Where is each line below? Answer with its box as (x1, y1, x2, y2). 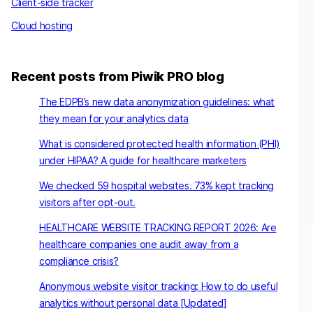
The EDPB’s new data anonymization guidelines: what (39, 96, 275, 108)
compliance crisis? (39, 255, 119, 268)
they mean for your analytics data (39, 112, 189, 125)
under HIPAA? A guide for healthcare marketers (39, 154, 247, 167)
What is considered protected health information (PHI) (39, 138, 280, 150)
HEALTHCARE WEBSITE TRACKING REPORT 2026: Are (39, 221, 277, 234)
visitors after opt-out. (39, 196, 136, 209)
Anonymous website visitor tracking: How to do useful (39, 280, 278, 293)
